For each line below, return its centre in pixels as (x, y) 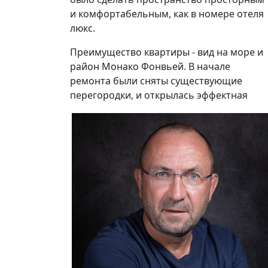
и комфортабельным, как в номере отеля (167, 13)
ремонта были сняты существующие (156, 80)
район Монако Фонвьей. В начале (150, 66)
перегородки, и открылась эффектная (159, 95)
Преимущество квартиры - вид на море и (167, 52)
